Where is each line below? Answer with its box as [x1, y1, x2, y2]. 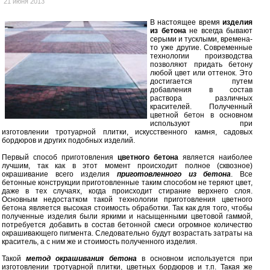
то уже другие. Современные [150, 43, 253, 52]
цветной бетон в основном [150, 110, 253, 119]
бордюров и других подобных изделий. [2, 136, 135, 145]
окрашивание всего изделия [2, 169, 117, 178]
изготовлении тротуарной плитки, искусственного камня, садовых [2, 127, 253, 136]
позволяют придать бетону [150, 60, 253, 69]
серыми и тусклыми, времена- [150, 34, 253, 43]
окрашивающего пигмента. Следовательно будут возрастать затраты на [2, 228, 253, 237]
